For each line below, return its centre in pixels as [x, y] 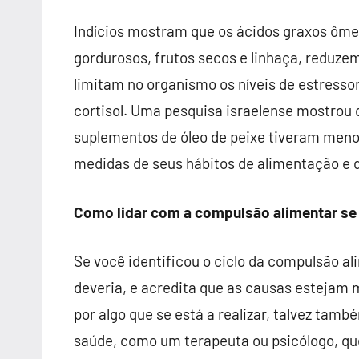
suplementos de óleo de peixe [171, 137]
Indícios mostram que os [155, 31]
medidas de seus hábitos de [165, 163]
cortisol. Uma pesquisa [150, 110]
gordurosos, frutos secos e [162, 57]
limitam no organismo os [156, 84]
